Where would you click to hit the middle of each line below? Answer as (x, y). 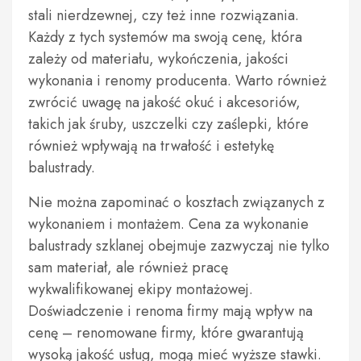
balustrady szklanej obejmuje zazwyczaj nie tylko (179, 246)
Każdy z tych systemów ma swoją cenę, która (165, 37)
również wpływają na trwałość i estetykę (151, 146)
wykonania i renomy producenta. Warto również (177, 81)
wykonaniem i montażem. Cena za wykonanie (168, 224)
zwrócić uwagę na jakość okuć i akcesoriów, (164, 102)
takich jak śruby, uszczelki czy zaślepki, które (168, 124)
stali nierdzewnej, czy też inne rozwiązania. (164, 15)
